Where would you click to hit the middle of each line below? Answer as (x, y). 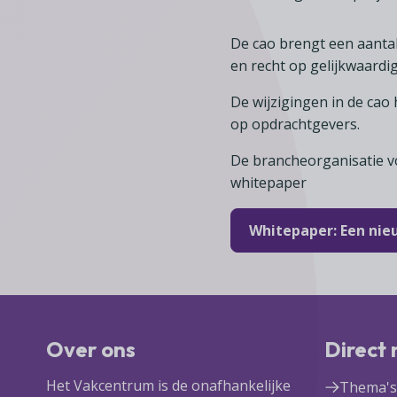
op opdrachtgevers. (295, 124)
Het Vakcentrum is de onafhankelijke (168, 385)
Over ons (91, 349)
